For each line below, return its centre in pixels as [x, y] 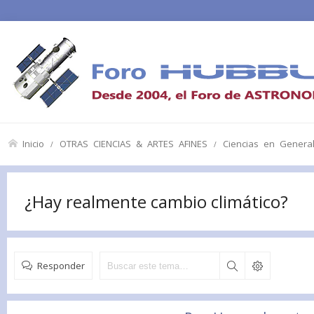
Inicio [33, 143]
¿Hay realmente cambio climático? [156, 202]
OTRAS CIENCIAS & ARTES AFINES [134, 143]
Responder [61, 265]
